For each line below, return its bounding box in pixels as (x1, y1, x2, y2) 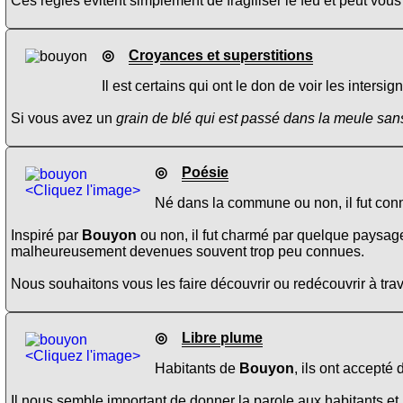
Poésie (182, 164, 228, 180)
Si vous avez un (11, 110, 116, 126)
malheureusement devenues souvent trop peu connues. (11, 243, 364, 259)
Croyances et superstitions (129, 47, 313, 63)
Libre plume (182, 330, 263, 346)
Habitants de (155, 361, 239, 377)
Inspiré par (11, 227, 82, 243)
